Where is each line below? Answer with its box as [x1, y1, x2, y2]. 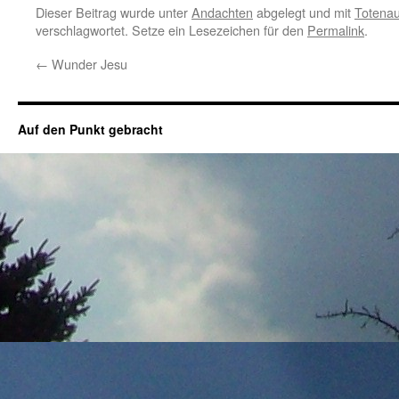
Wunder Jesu [48, 54, 127, 73]
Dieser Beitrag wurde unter [36, 3, 191, 21]
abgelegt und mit [253, 3, 354, 21]
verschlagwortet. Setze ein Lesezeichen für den [36, 20, 307, 39]
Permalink [307, 20, 364, 39]
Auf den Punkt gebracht [18, 120, 163, 138]
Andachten [191, 3, 253, 21]
